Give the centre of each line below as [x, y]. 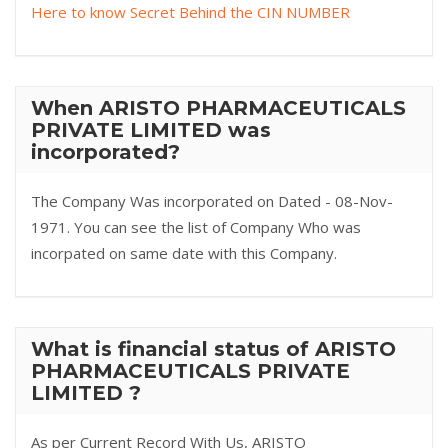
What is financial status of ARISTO [213, 349]
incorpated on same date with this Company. [184, 253]
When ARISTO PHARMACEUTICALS [218, 108]
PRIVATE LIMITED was [151, 130]
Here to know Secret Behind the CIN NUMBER [190, 12]
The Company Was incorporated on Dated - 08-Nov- [212, 201]
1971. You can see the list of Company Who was [196, 227]
